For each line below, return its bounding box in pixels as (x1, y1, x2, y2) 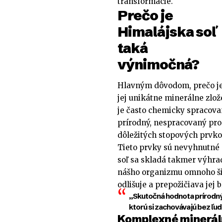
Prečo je (117, 6, 173, 24)
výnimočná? (117, 55, 200, 73)
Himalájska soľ (117, 23, 217, 40)
